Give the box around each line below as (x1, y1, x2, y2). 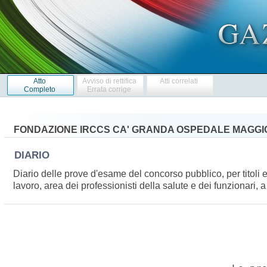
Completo (23, 85, 55, 94)
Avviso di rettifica (82, 76, 136, 85)
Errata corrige (87, 85, 132, 94)
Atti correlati (160, 76, 198, 85)
